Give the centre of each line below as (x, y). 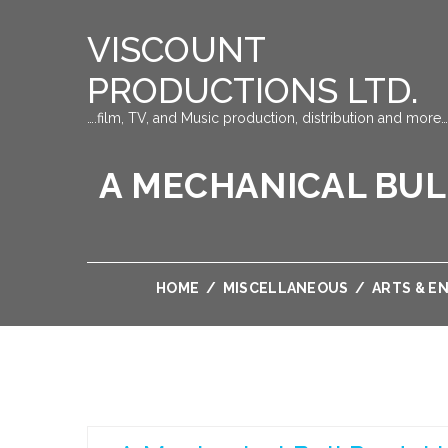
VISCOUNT (176, 49)
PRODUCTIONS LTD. (252, 90)
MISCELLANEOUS (285, 288)
